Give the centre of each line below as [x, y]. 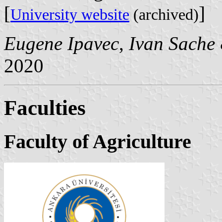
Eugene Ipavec [61, 44]
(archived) [164, 15]
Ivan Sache [172, 44]
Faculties [45, 108]
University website [70, 15]
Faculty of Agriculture [98, 142]
